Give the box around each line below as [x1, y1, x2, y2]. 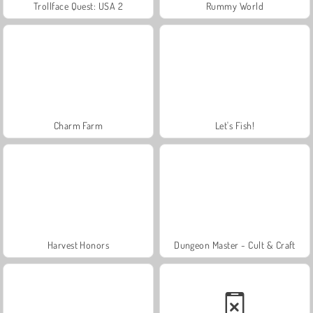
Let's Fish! [214, 119, 255, 131]
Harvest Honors [47, 238, 110, 251]
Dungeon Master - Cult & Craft [174, 238, 296, 251]
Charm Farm [53, 119, 103, 131]
